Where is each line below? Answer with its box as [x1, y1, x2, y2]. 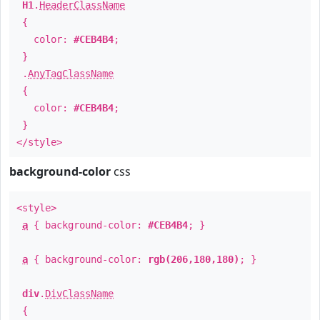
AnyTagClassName [28, 68, 114, 79]
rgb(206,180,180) [148, 254, 239, 265]
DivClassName [45, 288, 114, 299]
